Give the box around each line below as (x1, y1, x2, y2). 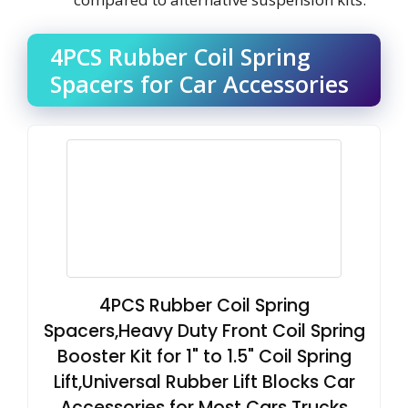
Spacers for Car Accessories (50, 68, 349, 99)
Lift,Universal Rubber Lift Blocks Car (53, 370, 355, 394)
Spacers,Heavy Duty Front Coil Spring (43, 319, 365, 343)
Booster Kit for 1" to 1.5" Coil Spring (56, 344, 352, 369)
